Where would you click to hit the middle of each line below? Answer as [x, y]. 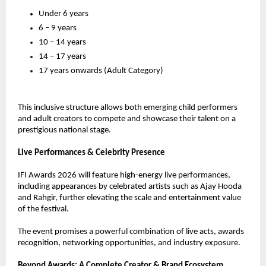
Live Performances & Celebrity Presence [91, 153]
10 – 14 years [62, 42]
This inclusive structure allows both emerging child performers [128, 108]
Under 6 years [64, 14]
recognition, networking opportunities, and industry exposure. [129, 243]
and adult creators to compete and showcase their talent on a [127, 119]
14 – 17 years [62, 57]
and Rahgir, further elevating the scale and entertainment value [129, 198]
